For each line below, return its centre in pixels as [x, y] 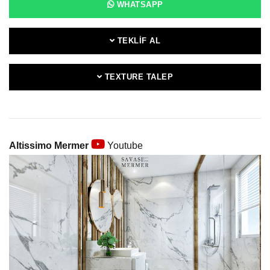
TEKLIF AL [138, 41]
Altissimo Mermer [49, 146]
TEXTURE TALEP [138, 77]
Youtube [124, 146]
